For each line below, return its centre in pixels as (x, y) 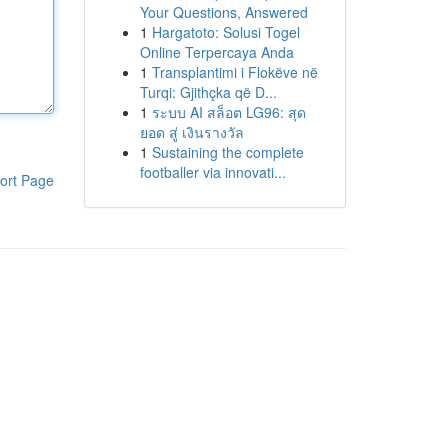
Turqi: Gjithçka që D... (208, 92)
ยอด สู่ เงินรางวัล (191, 132)
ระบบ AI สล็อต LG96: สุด (228, 112)
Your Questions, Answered (223, 12)
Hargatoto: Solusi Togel (225, 32)
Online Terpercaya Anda (216, 52)
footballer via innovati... (212, 172)
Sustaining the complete (227, 152)
